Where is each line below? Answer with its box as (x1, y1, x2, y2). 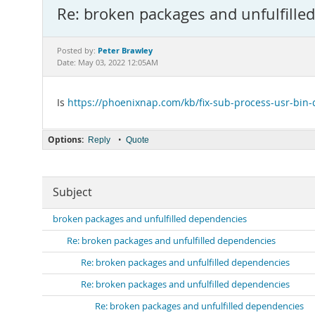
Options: (48, 134, 84, 146)
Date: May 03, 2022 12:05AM (57, 58, 158, 67)
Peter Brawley (98, 45, 153, 56)
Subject (53, 185, 92, 200)
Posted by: (57, 46, 98, 56)
